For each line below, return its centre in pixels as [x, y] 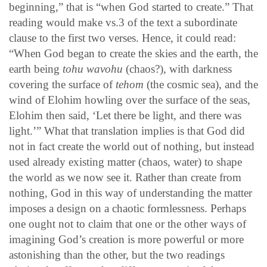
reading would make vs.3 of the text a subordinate [123, 22]
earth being [36, 69]
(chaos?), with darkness [179, 69]
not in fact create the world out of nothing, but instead [132, 146]
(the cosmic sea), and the [202, 84]
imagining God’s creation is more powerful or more [126, 239]
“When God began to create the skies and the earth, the [133, 53]
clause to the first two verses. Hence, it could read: [122, 38]
